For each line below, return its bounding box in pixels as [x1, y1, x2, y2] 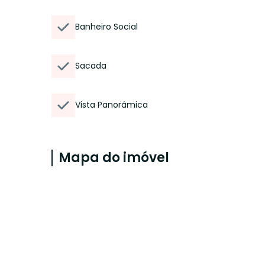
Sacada [75, 60, 106, 72]
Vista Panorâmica [75, 99, 148, 111]
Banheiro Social [75, 21, 138, 33]
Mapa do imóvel [59, 148, 169, 167]
